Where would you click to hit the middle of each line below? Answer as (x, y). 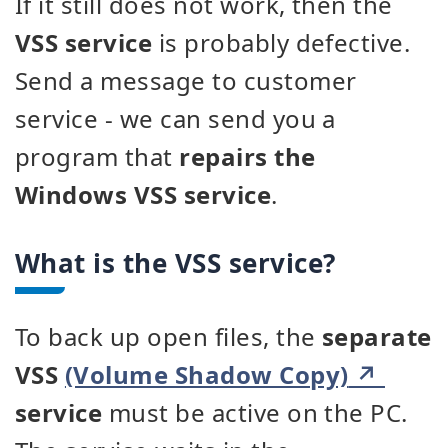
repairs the (247, 156)
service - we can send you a (175, 118)
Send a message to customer (186, 80)
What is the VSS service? (175, 263)
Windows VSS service (143, 194)
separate (376, 336)
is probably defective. (281, 42)
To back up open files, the (168, 336)
